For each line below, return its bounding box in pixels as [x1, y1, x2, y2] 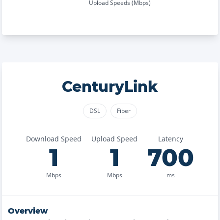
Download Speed [26, 134, 82, 143]
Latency [158, 134, 183, 143]
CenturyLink [62, 78, 158, 96]
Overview [8, 206, 48, 216]
